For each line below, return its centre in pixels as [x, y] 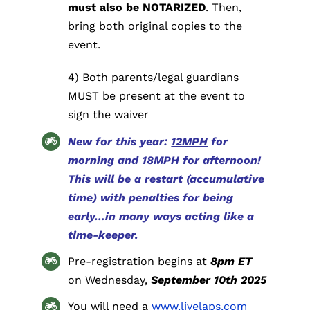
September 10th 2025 [209, 280]
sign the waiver [109, 115]
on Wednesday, [110, 280]
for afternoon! [220, 160]
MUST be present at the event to [157, 96]
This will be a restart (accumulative [166, 179]
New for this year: [120, 141]
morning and [105, 160]
